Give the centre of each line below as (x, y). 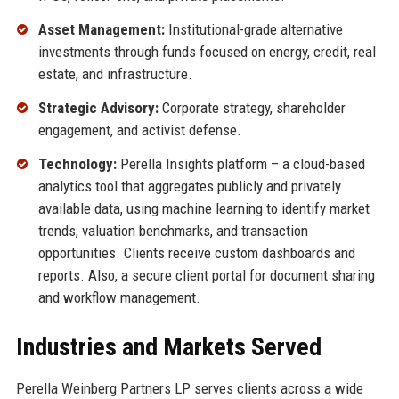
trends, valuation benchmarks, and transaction (173, 230)
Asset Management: (101, 30)
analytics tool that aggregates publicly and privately (189, 186)
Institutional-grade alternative (253, 30)
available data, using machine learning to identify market (204, 208)
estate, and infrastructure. (115, 74)
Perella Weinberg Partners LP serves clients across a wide (189, 388)
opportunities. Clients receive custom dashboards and (196, 252)
